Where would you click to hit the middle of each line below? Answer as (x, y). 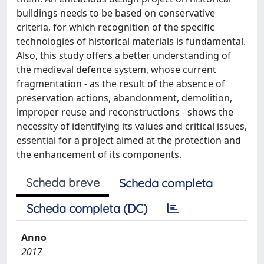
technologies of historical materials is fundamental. (131, 41)
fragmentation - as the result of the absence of (121, 84)
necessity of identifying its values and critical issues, (132, 126)
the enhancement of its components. (99, 154)
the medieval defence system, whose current (116, 70)
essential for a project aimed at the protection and (129, 140)
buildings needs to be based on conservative (116, 13)
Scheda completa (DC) (87, 208)
